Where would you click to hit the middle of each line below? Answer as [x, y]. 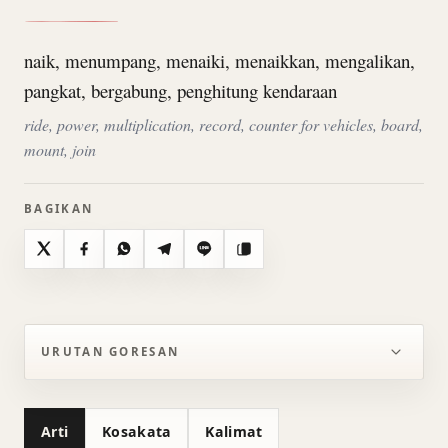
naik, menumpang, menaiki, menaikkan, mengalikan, [219, 61]
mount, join [60, 149]
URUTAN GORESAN [110, 352]
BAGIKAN [59, 209]
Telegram [192, 259]
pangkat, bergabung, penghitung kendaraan [180, 91]
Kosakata [137, 431]
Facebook [113, 259]
